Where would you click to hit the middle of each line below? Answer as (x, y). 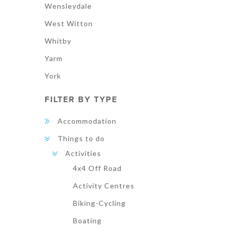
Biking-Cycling (99, 203)
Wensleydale (68, 6)
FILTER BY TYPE (81, 100)
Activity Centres (104, 186)
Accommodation (87, 121)
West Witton (69, 23)
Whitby (58, 41)
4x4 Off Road (97, 168)
